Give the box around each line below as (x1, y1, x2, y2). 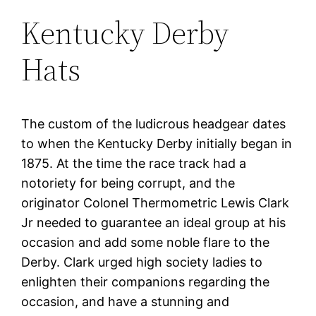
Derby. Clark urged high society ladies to (21, 254, 263, 269)
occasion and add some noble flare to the (21, 234, 270, 250)
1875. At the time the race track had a (21, 155, 247, 171)
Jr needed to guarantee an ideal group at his (21, 214, 286, 230)
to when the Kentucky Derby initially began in (21, 135, 293, 151)
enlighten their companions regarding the (21, 274, 270, 289)
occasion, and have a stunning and (21, 293, 230, 309)
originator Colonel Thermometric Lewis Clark (21, 195, 290, 210)
